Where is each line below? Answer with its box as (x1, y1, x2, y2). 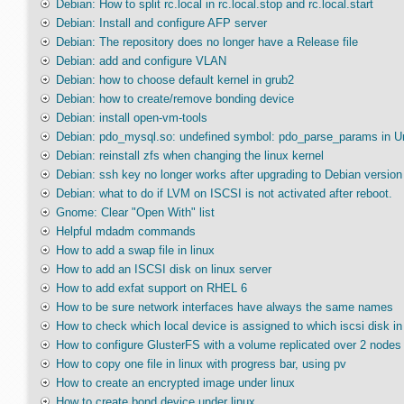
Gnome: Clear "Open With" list (55, 206, 215, 219)
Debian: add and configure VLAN (55, 54, 226, 68)
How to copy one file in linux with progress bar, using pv (55, 357, 346, 371)
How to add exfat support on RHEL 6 (55, 281, 247, 295)
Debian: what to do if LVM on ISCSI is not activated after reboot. (55, 187, 392, 200)
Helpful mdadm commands (55, 225, 196, 238)
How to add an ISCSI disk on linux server (55, 262, 271, 276)
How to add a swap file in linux (55, 243, 215, 257)
